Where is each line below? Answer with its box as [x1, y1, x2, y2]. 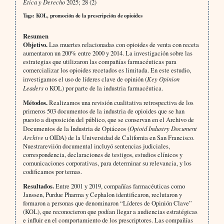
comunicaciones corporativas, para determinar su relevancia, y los [22, 158, 191, 167]
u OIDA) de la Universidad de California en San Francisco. [44, 132, 194, 142]
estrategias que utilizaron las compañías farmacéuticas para [22, 56, 176, 66]
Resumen [22, 31, 48, 40]
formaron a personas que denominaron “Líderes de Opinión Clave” [22, 198, 192, 207]
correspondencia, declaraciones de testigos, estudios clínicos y [22, 149, 182, 159]
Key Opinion [146, 74, 179, 83]
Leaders [22, 83, 43, 92]
